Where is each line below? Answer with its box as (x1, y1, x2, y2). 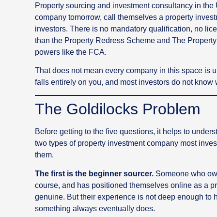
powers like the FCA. (35, 47, 107, 56)
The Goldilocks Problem (35, 100, 201, 118)
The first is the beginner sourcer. (35, 169, 154, 178)
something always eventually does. (35, 204, 155, 213)
